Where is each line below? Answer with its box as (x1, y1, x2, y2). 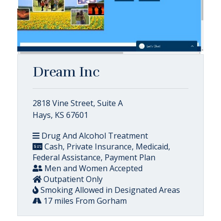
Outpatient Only (41, 174, 103, 184)
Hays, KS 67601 (33, 110, 88, 120)
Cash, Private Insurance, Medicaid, (42, 141, 170, 152)
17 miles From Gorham (41, 195, 127, 206)
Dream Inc (33, 64, 99, 80)
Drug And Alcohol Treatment (39, 130, 148, 141)
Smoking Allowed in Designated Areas (38, 184, 180, 195)
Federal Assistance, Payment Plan (33, 152, 155, 163)
